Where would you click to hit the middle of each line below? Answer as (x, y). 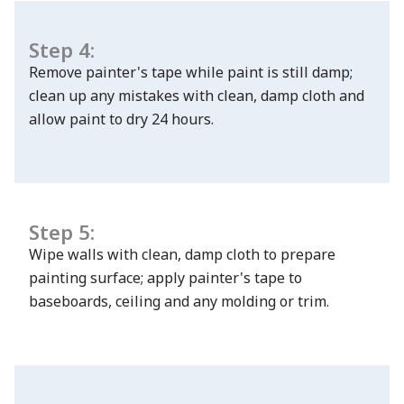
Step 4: (62, 49)
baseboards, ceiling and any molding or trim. (179, 301)
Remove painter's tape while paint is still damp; (191, 72)
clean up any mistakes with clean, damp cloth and (197, 95)
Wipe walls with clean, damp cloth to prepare (182, 254)
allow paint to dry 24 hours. (121, 119)
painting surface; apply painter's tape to (165, 277)
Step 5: (64, 231)
